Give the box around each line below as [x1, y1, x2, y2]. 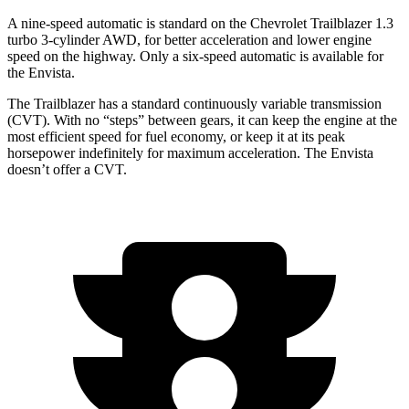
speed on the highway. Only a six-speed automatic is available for [7, 47, 383, 64]
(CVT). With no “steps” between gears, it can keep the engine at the [7, 111, 397, 128]
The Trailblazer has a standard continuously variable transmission [7, 95, 382, 111]
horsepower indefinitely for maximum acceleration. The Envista [7, 144, 373, 161]
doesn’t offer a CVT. [7, 161, 127, 177]
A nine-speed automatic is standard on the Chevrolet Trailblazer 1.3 [7, 15, 393, 31]
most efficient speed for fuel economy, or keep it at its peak [7, 128, 345, 144]
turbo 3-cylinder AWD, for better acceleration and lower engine [7, 31, 372, 47]
